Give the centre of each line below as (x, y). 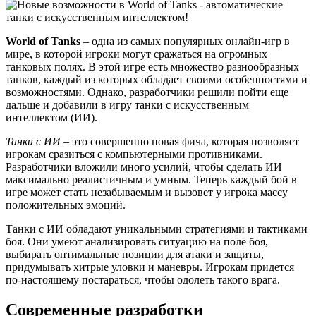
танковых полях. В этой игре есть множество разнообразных (152, 67)
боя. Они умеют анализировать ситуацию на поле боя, (137, 242)
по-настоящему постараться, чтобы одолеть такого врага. (143, 280)
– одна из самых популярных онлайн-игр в (185, 42)
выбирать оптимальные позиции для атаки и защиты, (135, 255)
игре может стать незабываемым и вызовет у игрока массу (147, 193)
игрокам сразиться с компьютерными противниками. (134, 154)
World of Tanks (43, 42)
